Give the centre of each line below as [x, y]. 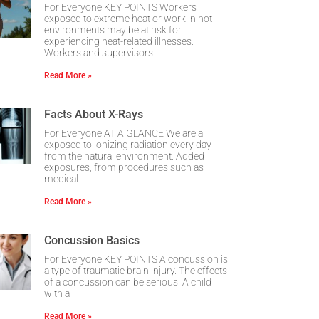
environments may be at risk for [113, 30]
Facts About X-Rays [94, 114]
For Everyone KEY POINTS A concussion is [136, 259]
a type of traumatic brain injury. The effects [136, 270]
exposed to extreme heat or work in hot [128, 18]
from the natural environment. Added [124, 156]
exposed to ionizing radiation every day [128, 144]
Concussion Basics [92, 240]
